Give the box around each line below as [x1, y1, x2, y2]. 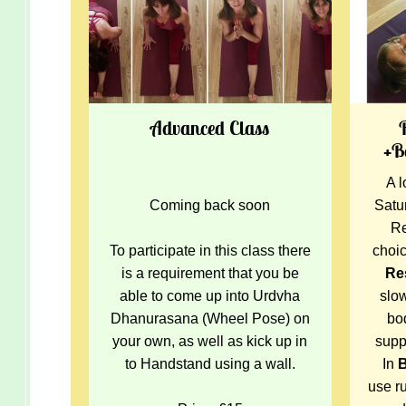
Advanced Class [150, 115, 270, 140]
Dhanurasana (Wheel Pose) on [110, 310, 310, 326]
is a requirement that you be [121, 265, 299, 281]
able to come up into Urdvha [120, 287, 301, 304]
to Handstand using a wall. [124, 355, 295, 372]
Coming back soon [150, 197, 271, 213]
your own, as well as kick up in [112, 333, 308, 349]
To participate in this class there [109, 242, 311, 258]
